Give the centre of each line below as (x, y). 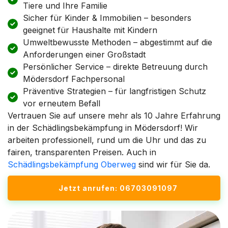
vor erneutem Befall (62, 103)
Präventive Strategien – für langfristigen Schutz (115, 91)
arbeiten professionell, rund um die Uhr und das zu (107, 140)
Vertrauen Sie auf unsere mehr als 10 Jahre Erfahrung (114, 115)
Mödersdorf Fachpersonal (74, 79)
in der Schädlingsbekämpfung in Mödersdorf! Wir (103, 127)
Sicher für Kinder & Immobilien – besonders (107, 18)
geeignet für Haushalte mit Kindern (90, 30)
